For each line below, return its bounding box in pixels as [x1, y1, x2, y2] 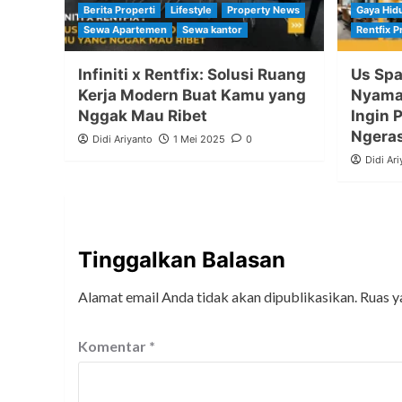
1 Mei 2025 [173, 133, 225, 146]
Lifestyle [170, 4, 212, 17]
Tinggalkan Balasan [78, 247, 285, 274]
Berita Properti [83, 4, 155, 17]
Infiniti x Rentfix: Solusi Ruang [78, 66, 306, 84]
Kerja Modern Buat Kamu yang [78, 86, 306, 105]
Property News [227, 4, 300, 17]
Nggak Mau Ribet [78, 107, 207, 126]
